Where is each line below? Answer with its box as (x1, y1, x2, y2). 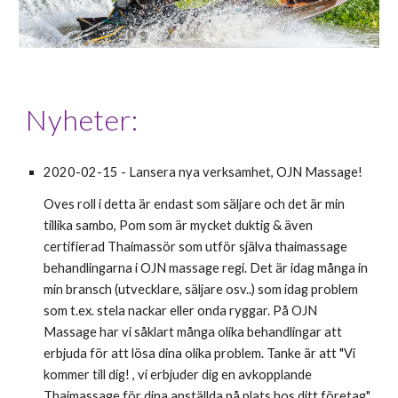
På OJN (273, 302, 318, 318)
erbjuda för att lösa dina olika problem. (44, 345, 265, 361)
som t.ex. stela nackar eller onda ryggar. (44, 302, 271, 318)
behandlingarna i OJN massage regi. (44, 259, 248, 275)
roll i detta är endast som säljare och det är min (75, 195, 346, 211)
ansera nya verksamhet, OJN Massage (136, 163, 359, 179)
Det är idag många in (250, 259, 369, 275)
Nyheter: (26, 101, 139, 137)
